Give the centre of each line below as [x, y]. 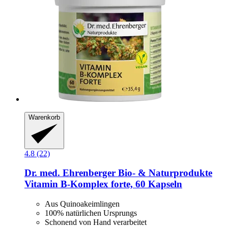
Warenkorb [44, 118]
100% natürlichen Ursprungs [91, 213]
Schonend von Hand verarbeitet [96, 222]
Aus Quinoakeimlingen [82, 204]
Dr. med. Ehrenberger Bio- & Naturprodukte [118, 173]
